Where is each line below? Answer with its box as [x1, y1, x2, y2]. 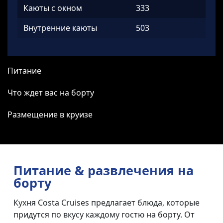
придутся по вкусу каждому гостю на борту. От [13, 209, 195, 220]
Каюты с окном [23, 2, 82, 13]
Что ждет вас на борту [7, 87, 94, 98]
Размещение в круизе [7, 109, 93, 120]
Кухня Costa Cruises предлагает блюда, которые [13, 197, 200, 208]
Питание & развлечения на [13, 161, 194, 179]
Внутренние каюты [23, 22, 97, 33]
